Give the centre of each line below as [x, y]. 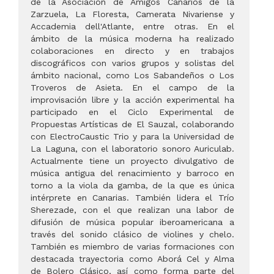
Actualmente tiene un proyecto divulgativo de [132, 161]
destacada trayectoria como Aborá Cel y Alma [132, 259]
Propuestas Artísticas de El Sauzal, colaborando [132, 124]
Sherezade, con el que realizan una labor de [132, 210]
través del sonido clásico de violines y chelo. [132, 235]
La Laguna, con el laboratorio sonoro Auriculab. [132, 149]
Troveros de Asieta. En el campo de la [132, 88]
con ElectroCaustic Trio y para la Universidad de [132, 137]
